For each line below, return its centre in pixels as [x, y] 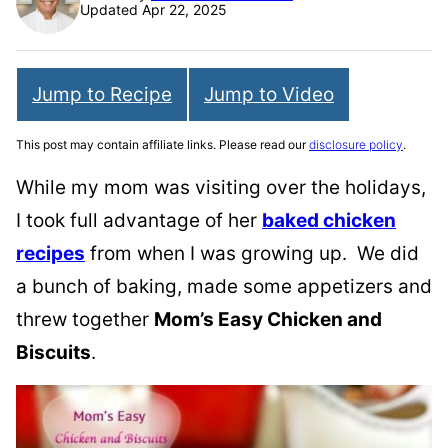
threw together [85, 319]
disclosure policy [356, 144]
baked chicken [329, 220]
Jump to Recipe [102, 94]
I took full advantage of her [139, 220]
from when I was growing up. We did [252, 253]
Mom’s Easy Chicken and [268, 319]
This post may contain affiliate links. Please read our [162, 144]
